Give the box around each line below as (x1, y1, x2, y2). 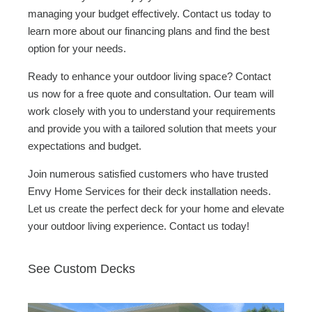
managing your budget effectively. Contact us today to (28, 8, 271, 19)
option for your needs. (28, 42, 126, 54)
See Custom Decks (28, 262, 135, 276)
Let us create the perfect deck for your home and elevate (28, 203, 284, 214)
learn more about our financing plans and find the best (28, 25, 270, 37)
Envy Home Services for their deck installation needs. (28, 185, 271, 197)
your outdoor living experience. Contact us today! (28, 220, 249, 232)
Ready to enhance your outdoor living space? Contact (28, 70, 271, 82)
